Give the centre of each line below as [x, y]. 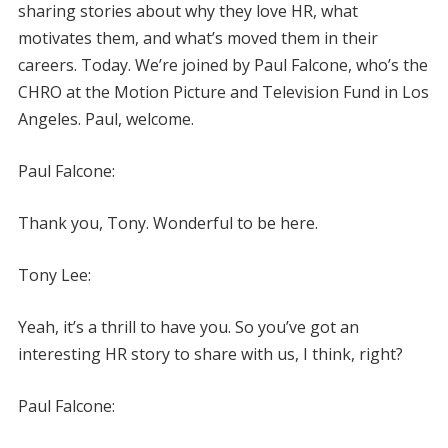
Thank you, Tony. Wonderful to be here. [167, 222]
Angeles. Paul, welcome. [105, 118]
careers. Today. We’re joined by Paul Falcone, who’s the [222, 64]
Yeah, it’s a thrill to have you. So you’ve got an [188, 326]
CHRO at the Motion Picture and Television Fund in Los [223, 91]
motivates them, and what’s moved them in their [197, 37]
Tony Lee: [54, 274]
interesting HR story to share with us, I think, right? [210, 353]
